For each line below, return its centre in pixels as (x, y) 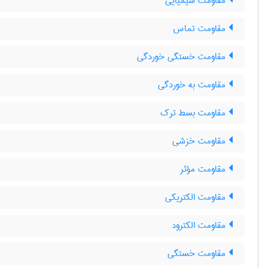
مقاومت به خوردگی (193, 85)
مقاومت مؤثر (204, 169)
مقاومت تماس (201, 29)
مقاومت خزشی (200, 141)
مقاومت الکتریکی (197, 197)
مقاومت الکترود (200, 226)
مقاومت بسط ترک (194, 113)
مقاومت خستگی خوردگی (183, 57)
